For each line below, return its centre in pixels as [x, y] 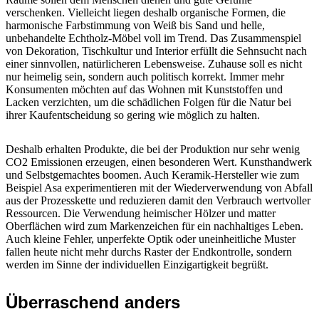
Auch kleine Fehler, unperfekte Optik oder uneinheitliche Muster [151, 239]
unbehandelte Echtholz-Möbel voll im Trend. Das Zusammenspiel [153, 38]
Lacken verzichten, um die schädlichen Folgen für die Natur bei [148, 102]
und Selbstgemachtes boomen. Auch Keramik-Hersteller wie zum [152, 175]
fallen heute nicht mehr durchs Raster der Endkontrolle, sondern [149, 252]
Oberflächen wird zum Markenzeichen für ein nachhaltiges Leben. [155, 226]
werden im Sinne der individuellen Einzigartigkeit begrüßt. [137, 265]
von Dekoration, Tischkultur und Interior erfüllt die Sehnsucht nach [156, 51]
